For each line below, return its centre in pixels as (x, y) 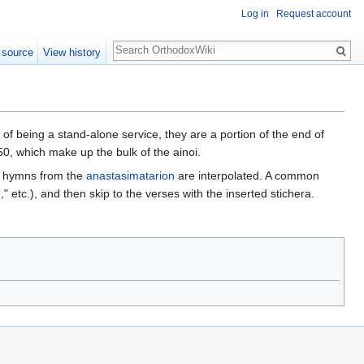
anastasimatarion (130, 176)
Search (139, 42)
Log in (255, 14)
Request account (314, 14)
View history (72, 52)
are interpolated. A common (247, 176)
